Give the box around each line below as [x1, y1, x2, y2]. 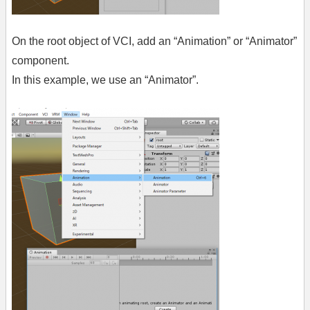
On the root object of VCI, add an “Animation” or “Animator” [12, 35, 297, 48]
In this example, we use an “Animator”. [12, 74, 199, 86]
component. [12, 55, 69, 67]
